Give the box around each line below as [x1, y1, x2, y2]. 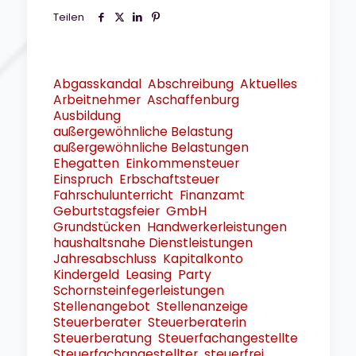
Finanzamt [179, 187, 245, 203]
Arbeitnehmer [52, 91, 141, 108]
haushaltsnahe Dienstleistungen [52, 234, 253, 251]
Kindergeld [52, 266, 119, 283]
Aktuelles [239, 75, 297, 92]
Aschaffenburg [146, 91, 239, 108]
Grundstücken [52, 219, 141, 235]
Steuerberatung [52, 330, 152, 346]
